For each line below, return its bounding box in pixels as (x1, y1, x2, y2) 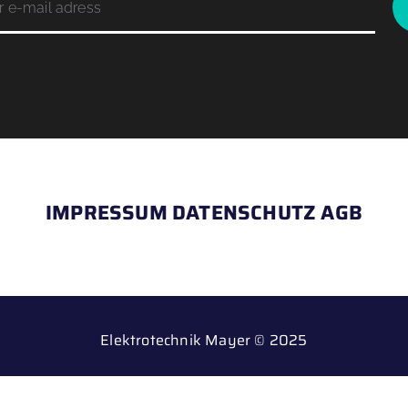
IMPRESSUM (45, 196, 168, 229)
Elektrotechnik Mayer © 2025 (100, 328, 308, 352)
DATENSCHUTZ (172, 196, 317, 229)
